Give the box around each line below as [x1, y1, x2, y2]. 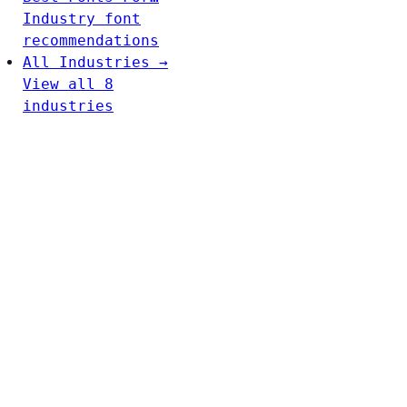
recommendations [23, 32, 159, 50]
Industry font [23, 10, 141, 28]
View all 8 [23, 75, 114, 94]
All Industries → [23, 54, 168, 72]
